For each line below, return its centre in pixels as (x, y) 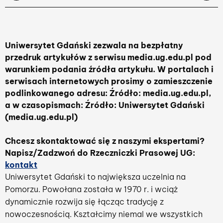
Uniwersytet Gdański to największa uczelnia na (95, 177)
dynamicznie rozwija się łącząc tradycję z (84, 202)
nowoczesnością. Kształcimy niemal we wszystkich (104, 214)
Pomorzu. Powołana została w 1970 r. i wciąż (91, 189)
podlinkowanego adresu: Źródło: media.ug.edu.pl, (108, 93)
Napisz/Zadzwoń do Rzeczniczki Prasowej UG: (100, 153)
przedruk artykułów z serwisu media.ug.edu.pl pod (108, 57)
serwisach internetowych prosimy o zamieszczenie (109, 81)
